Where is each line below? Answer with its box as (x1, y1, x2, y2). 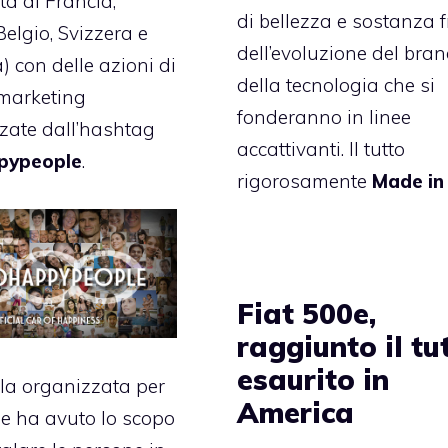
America (237, 395, 355, 431)
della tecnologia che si (237, 73, 436, 98)
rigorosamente (237, 169, 373, 194)
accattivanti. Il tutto (237, 137, 406, 162)
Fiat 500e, (237, 296, 377, 332)
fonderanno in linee (237, 105, 412, 130)
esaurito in (237, 362, 390, 398)
